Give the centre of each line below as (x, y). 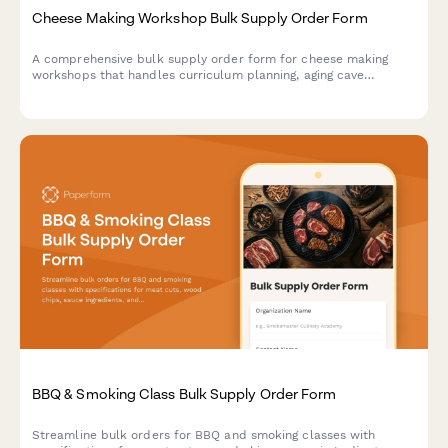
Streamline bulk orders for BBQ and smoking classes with (204, 435)
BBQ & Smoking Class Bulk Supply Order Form (184, 394)
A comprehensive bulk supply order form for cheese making (210, 59)
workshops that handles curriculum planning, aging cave (198, 75)
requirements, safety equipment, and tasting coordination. (204, 91)
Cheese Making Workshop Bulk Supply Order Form (200, 18)
